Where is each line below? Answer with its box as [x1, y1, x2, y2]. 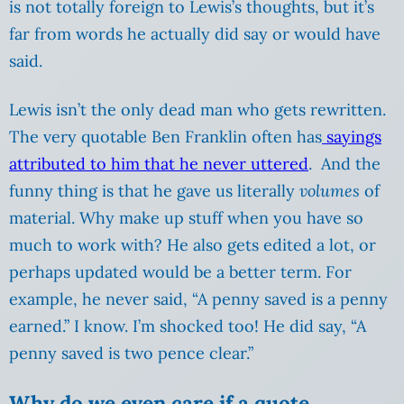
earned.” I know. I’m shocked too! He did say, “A [9, 315, 366, 336]
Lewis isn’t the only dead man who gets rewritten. [9, 98, 386, 120]
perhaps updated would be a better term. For [9, 261, 352, 282]
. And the [308, 152, 381, 174]
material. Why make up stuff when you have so [9, 207, 363, 228]
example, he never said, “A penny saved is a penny [9, 288, 388, 309]
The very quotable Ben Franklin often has [9, 125, 322, 147]
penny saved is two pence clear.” [9, 342, 258, 363]
